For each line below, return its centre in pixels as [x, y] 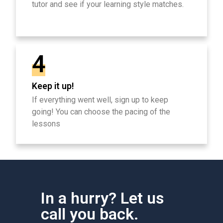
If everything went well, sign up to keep [100, 100]
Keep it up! [53, 86]
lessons [46, 124]
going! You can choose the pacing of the [101, 112]
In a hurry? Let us [102, 198]
